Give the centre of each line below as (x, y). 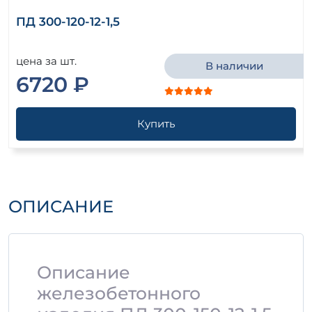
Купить (156, 124)
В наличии (234, 66)
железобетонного (119, 294)
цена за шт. (46, 61)
